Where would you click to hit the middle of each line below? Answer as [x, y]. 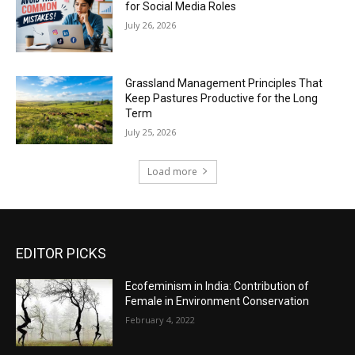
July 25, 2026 [151, 132]
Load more [172, 171]
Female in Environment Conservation [218, 301]
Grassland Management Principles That [224, 83]
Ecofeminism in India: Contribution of [218, 286]
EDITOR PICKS [61, 253]
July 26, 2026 [151, 25]
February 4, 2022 [160, 319]
